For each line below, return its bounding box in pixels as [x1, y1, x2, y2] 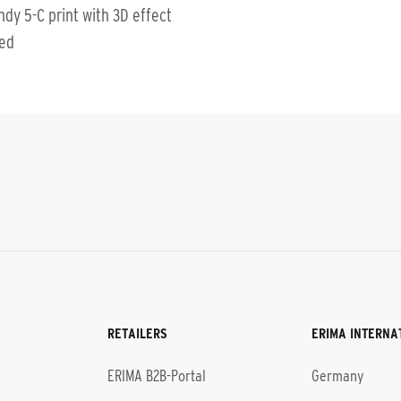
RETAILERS [107, 325, 167, 341]
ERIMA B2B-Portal [107, 367, 206, 385]
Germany [311, 367, 363, 385]
